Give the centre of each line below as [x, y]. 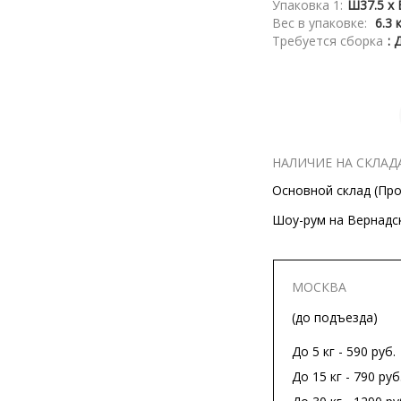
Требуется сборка [328, 41]
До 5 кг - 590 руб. [344, 351]
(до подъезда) [335, 317]
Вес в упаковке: [321, 23]
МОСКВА [319, 287]
